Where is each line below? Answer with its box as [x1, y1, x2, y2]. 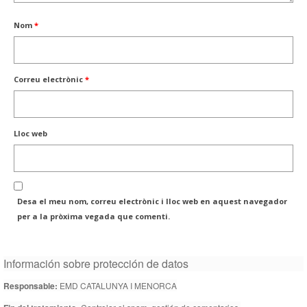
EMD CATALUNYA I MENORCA [58, 280, 177, 292]
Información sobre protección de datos [3, 256, 188, 272]
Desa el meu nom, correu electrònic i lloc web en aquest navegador [17, 196, 287, 207]
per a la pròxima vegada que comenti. [17, 211, 170, 222]
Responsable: [3, 280, 58, 293]
